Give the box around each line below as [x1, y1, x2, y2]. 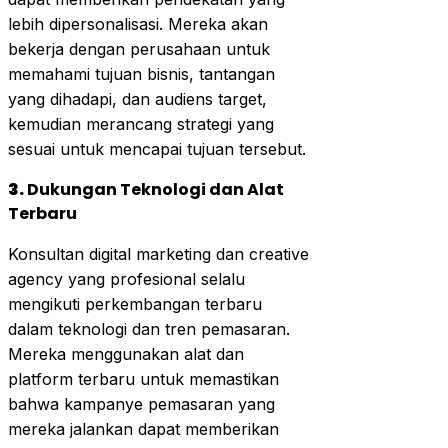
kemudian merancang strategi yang [8, 113, 274, 134]
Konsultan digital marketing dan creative [8, 243, 309, 264]
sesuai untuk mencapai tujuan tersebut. [8, 138, 306, 159]
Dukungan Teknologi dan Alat [27, 177, 284, 201]
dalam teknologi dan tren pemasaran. [8, 318, 290, 339]
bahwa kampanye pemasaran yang [8, 393, 275, 414]
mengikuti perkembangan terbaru [8, 293, 262, 314]
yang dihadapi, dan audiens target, [8, 88, 267, 109]
